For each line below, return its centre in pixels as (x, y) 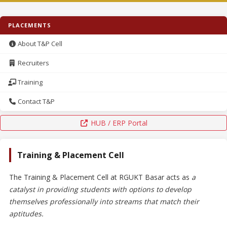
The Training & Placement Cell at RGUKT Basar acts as (100, 177)
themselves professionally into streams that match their (104, 201)
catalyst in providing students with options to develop (100, 189)
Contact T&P (36, 101)
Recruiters (33, 63)
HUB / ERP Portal (118, 123)
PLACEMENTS (30, 25)
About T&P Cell (40, 44)
